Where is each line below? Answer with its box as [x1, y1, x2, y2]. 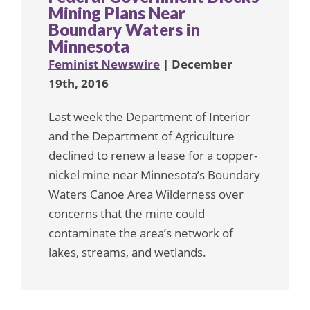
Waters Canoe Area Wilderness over [48, 185, 244, 202]
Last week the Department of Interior [48, 108, 250, 125]
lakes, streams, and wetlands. [48, 244, 206, 260]
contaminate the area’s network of [48, 224, 233, 241]
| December [160, 55, 232, 72]
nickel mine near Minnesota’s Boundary [48, 166, 260, 183]
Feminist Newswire [48, 55, 160, 72]
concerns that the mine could [48, 205, 205, 221]
